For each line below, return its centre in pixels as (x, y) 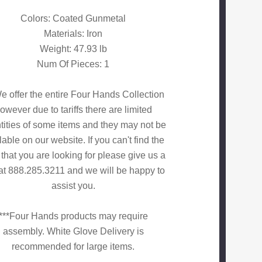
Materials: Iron (73, 34)
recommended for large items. (73, 247)
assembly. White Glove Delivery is (73, 232)
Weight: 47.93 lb (73, 49)
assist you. (73, 186)
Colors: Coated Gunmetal (73, 19)
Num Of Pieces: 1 (73, 64)
